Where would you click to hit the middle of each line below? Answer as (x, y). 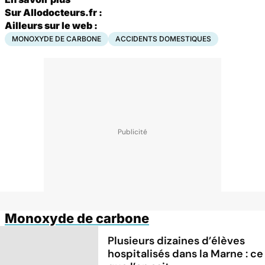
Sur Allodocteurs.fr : (54, 12)
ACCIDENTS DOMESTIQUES (163, 38)
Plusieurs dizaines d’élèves (177, 240)
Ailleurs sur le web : (51, 25)
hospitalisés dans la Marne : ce (186, 253)
